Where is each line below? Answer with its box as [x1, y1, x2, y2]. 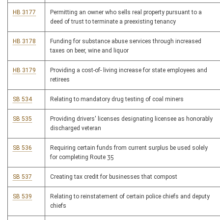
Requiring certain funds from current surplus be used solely [50, 144, 208, 151]
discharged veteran [50, 125, 101, 132]
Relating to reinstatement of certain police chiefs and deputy [50, 193, 210, 200]
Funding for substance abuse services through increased [50, 38, 201, 45]
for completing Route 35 [50, 154, 114, 161]
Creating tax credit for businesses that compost [50, 173, 177, 180]
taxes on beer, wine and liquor [50, 47, 129, 54]
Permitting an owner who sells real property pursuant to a [50, 9, 202, 16]
